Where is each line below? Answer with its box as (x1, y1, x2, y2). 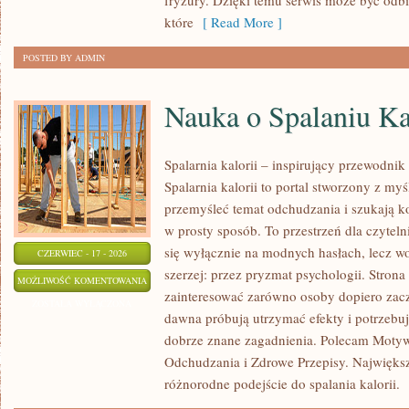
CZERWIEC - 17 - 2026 (37, 246, 127, 259)
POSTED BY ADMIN (23, 51, 105, 64)
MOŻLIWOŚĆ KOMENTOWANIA (17, 274, 147, 287)
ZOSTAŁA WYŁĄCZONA (32, 297, 132, 309)
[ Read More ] (194, 13, 282, 31)
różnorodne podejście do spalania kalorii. (164, 374, 400, 393)
